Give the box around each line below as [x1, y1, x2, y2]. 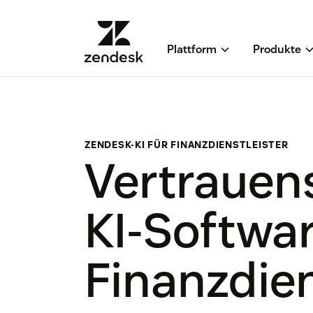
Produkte [253, 42, 301, 57]
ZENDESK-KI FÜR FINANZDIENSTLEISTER [85, 138, 289, 152]
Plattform [167, 42, 217, 57]
